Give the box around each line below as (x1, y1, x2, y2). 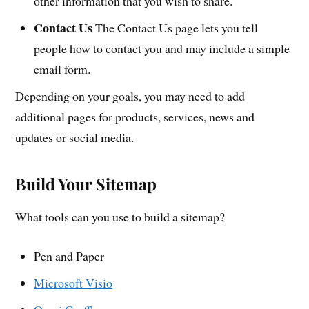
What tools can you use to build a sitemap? (15, 208, 226, 226)
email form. (34, 61, 91, 78)
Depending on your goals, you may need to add (15, 88, 246, 105)
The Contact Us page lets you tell (92, 19, 259, 37)
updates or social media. (15, 129, 134, 146)
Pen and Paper (34, 247, 105, 264)
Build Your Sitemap (15, 173, 157, 195)
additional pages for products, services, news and (15, 108, 255, 126)
